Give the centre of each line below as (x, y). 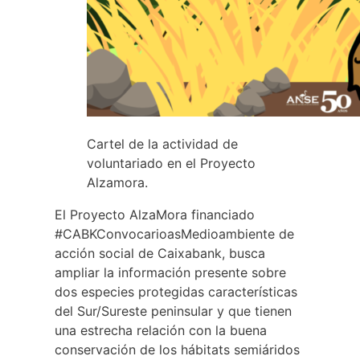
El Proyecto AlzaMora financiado (155, 214)
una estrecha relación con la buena (161, 330)
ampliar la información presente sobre (170, 272)
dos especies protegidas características (176, 291)
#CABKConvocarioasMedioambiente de (174, 233)
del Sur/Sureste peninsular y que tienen (173, 311)
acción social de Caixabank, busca (160, 253)
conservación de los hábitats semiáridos (177, 349)
